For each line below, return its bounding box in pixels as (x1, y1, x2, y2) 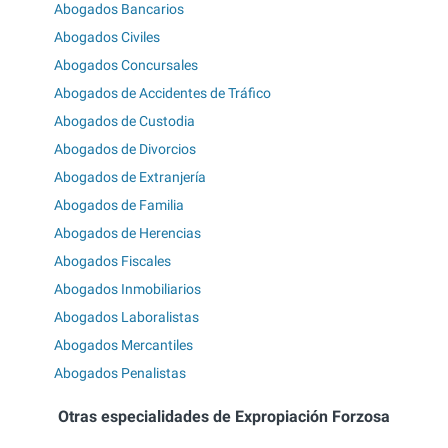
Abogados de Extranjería (54, 169, 206, 186)
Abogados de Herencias (54, 225, 201, 242)
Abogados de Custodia (54, 113, 195, 130)
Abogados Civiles (54, 29, 160, 46)
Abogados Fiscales (54, 253, 171, 270)
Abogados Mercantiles (54, 337, 193, 354)
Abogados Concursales (54, 57, 198, 74)
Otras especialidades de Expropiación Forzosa (58, 407, 390, 427)
